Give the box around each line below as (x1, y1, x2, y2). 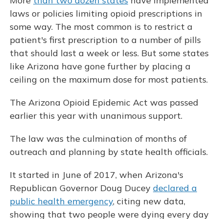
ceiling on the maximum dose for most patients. (10, 74, 208, 85)
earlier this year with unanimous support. (10, 110, 182, 121)
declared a (153, 182, 197, 194)
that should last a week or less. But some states (10, 47, 209, 59)
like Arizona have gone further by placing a (10, 61, 191, 72)
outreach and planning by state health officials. (10, 146, 208, 157)
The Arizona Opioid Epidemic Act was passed (10, 97, 198, 108)
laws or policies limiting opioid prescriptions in (10, 8, 202, 19)
